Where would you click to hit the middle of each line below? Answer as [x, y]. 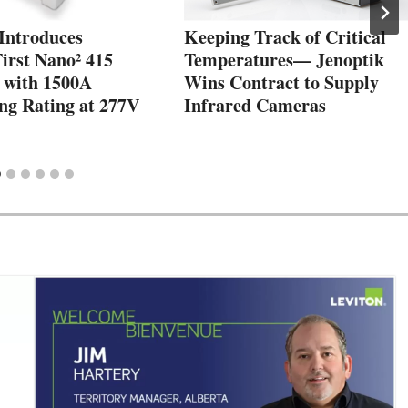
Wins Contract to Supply [281, 82]
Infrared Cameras [255, 105]
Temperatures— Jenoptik [284, 59]
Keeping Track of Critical [285, 36]
